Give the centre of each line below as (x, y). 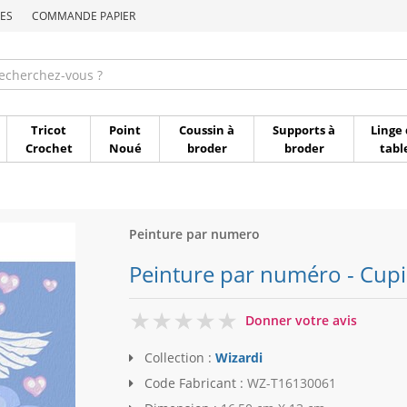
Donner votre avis (301, 320)
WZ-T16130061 (291, 383)
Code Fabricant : (194, 383)
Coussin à (207, 130)
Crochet (49, 148)
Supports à (304, 130)
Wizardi (238, 358)
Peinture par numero (194, 234)
